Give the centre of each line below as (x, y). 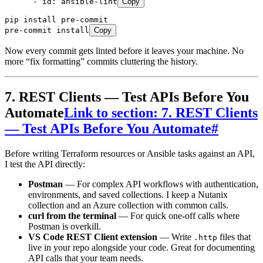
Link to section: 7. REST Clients (161, 112)
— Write (176, 237)
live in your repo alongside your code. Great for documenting (141, 247)
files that (234, 237)
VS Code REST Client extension (93, 237)
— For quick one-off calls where (178, 215)
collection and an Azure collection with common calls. (128, 205)
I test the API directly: (45, 164)
